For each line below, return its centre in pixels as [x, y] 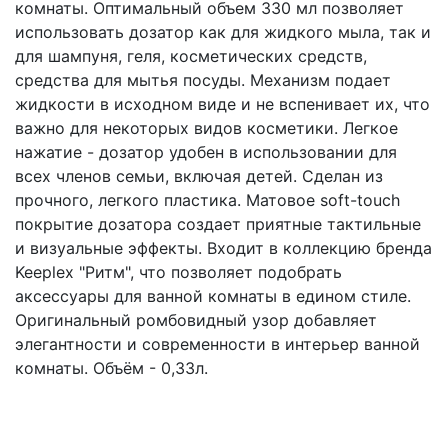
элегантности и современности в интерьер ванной [217, 343]
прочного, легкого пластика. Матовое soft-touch [207, 199]
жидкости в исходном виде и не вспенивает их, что [222, 103]
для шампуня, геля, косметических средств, [191, 55]
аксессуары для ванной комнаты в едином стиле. [213, 295]
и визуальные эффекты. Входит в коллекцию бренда [223, 247]
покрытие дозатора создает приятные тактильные [218, 223]
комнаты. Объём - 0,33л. [111, 367]
